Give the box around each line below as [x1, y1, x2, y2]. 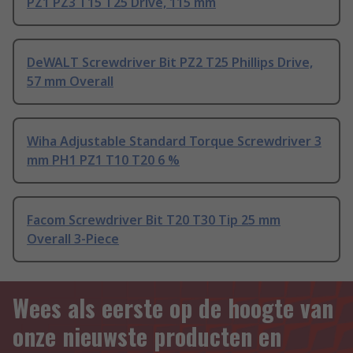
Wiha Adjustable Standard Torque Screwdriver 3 [27, 132, 321, 150]
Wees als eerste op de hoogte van [13, 290, 333, 326]
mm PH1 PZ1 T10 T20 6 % [27, 151, 180, 169]
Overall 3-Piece [27, 230, 119, 248]
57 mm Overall [27, 72, 113, 91]
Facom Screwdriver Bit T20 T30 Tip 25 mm [27, 211, 281, 229]
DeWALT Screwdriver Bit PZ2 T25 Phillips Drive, [27, 54, 313, 72]
